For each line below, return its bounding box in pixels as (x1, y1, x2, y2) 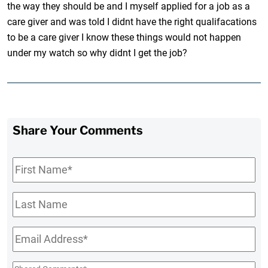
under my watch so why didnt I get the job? (7, 47, 188, 59)
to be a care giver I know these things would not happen (7, 31, 242, 43)
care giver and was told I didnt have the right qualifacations (7, 16, 257, 28)
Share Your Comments (13, 123, 144, 138)
